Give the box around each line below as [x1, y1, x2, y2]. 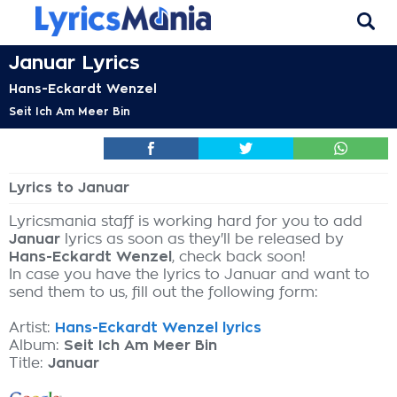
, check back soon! [172, 250, 306, 264]
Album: [9, 339, 64, 353]
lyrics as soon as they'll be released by [60, 232, 344, 246]
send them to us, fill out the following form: [9, 285, 318, 300]
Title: [9, 356, 48, 370]
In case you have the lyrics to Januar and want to [9, 268, 370, 282]
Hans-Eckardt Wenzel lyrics [55, 321, 261, 335]
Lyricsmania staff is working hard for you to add [9, 214, 362, 229]
